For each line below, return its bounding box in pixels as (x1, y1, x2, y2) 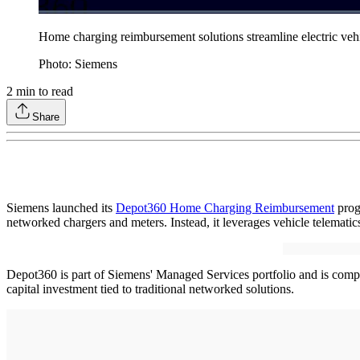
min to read (13, 84, 73, 99)
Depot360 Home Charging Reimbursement (116, 201, 334, 215)
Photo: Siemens (39, 57, 121, 72)
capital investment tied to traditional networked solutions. (6, 282, 297, 297)
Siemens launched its (6, 201, 116, 215)
